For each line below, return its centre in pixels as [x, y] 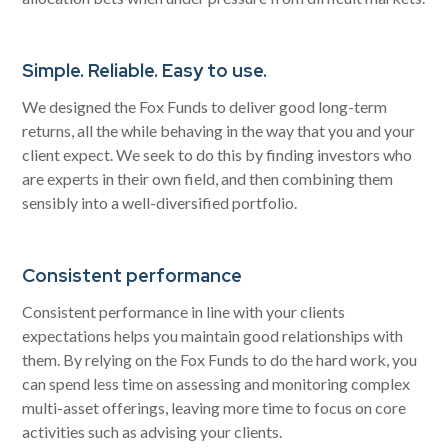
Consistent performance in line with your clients [184, 311]
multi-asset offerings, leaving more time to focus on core [214, 407]
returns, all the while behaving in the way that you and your [219, 130]
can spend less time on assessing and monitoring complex [216, 383]
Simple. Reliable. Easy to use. [145, 70]
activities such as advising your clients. [152, 431]
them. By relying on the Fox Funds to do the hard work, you [220, 359]
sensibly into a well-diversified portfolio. [160, 202]
